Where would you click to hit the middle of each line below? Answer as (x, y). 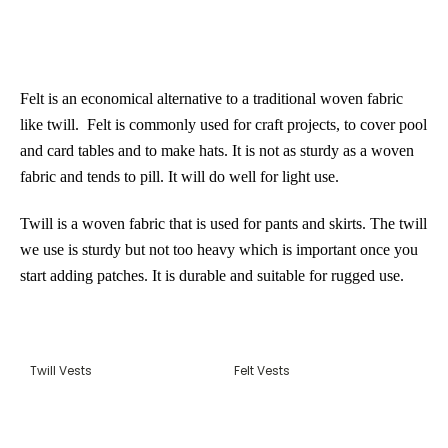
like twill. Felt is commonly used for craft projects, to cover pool (223, 124)
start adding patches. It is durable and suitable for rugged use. (212, 275)
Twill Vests (61, 370)
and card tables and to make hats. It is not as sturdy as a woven (217, 150)
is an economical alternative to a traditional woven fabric (223, 98)
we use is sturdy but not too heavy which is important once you (219, 249)
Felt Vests (262, 370)
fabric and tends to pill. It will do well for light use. (179, 176)
